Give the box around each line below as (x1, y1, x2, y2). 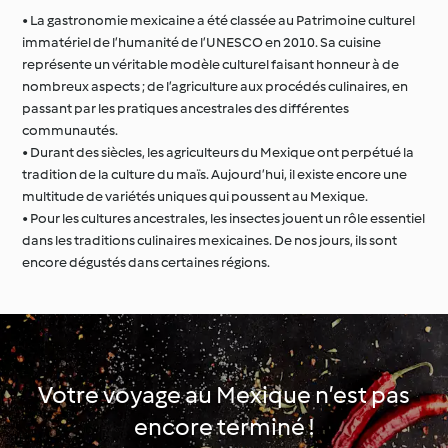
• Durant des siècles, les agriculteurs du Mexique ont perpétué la (22, 143, 415, 161)
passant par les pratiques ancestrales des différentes (22, 99, 350, 117)
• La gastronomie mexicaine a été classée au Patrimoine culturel (22, 11, 416, 29)
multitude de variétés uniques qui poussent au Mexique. (22, 187, 369, 205)
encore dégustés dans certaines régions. (22, 253, 271, 271)
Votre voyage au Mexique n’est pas (38, 379, 410, 409)
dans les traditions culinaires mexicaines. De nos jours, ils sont (22, 231, 398, 249)
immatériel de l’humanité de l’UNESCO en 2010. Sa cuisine (22, 33, 382, 51)
